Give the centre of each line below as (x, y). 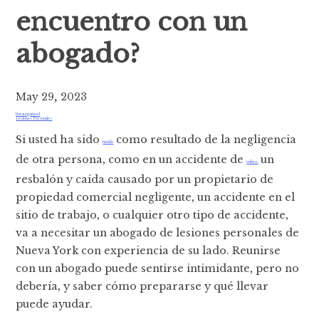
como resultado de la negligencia (205, 139)
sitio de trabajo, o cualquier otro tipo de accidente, (152, 215)
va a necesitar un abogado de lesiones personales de (158, 232)
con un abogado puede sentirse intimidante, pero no (158, 268)
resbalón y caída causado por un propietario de (145, 179)
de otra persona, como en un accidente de (131, 159)
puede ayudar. (54, 304)
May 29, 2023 (52, 97)
